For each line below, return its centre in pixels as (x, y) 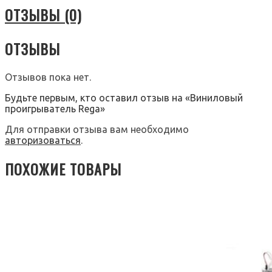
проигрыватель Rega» (55, 108)
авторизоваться (43, 140)
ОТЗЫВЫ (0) (43, 14)
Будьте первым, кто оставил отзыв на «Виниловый (124, 97)
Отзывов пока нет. (48, 77)
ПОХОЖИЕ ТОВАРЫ (63, 168)
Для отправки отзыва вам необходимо (97, 129)
